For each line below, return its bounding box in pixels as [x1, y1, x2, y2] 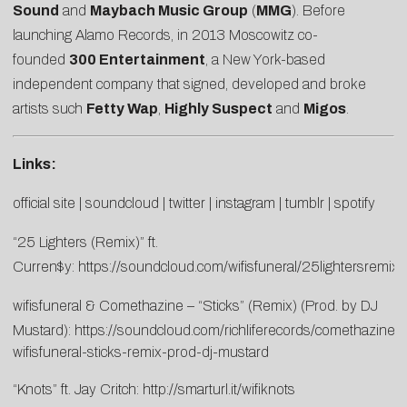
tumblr [285, 195, 324, 212]
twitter [169, 195, 205, 212]
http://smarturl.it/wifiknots [143, 382, 295, 398]
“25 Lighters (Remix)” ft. [13, 234, 158, 251]
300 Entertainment [69, 52, 205, 68]
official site [13, 195, 75, 212]
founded [13, 52, 69, 68]
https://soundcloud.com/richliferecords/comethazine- [74, 323, 401, 339]
